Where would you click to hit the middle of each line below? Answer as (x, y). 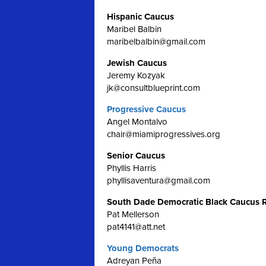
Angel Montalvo (137, 122)
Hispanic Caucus (142, 17)
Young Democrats (143, 248)
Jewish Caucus (137, 63)
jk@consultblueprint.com (153, 88)
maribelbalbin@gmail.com (156, 42)
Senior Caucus (136, 156)
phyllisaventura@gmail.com (159, 180)
